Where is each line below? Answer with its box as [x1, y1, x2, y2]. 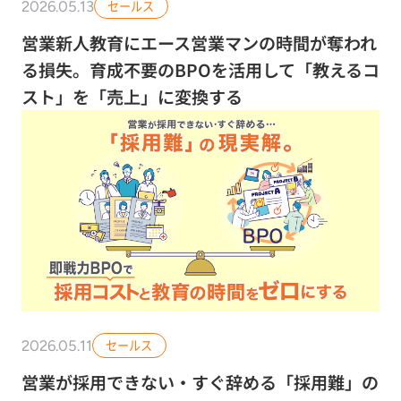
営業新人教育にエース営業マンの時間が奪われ [21, 30, 377, 55]
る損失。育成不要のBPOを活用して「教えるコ [21, 56, 380, 82]
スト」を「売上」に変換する [21, 83, 243, 109]
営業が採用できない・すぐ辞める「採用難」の [21, 369, 379, 395]
